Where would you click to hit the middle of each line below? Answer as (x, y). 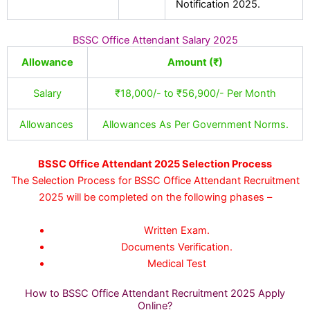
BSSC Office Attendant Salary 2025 (155, 40)
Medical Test (177, 263)
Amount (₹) (195, 63)
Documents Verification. (177, 247)
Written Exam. (177, 230)
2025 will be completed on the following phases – (155, 198)
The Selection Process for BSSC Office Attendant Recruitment (155, 181)
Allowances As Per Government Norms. (195, 125)
